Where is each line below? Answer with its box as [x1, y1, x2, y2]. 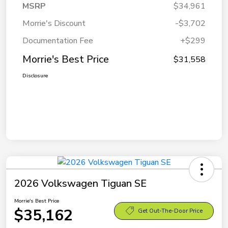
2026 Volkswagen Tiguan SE [14, 177, 147, 191]
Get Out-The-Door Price [137, 207, 203, 215]
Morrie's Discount [22, 18, 85, 30]
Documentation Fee [22, 35, 93, 47]
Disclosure [22, 72, 48, 80]
